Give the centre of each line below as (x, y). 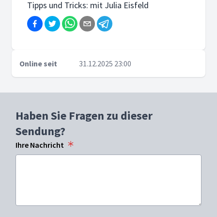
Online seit (38, 63)
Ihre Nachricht (40, 145)
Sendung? (40, 131)
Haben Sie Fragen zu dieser (84, 116)
